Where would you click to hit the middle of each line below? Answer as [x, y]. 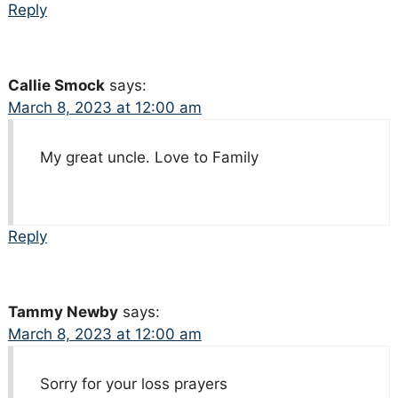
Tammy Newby [63, 312]
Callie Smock [56, 86]
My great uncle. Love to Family [149, 158]
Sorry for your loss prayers [133, 384]
